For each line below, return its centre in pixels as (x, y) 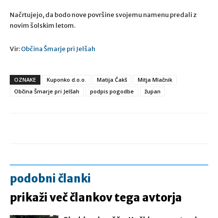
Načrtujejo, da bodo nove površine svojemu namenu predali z (103, 15)
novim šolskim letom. (43, 26)
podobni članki (50, 179)
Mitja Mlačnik (155, 80)
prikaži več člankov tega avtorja (96, 198)
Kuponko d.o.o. (66, 80)
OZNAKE (25, 80)
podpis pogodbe (112, 91)
